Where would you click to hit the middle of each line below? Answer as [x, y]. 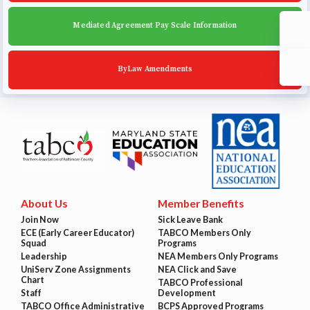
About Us [44, 203]
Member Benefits [201, 203]
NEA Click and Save [197, 269]
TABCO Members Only [204, 233]
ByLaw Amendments [155, 70]
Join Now [39, 220]
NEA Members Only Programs [218, 257]
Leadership [44, 257]
